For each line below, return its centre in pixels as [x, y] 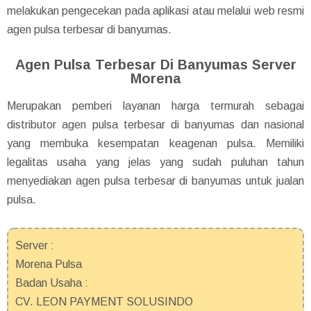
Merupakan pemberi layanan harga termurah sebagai [155, 106]
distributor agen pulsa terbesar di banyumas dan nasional [155, 124]
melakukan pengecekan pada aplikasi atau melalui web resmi [155, 10]
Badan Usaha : [52, 283]
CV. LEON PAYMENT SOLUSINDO [104, 301]
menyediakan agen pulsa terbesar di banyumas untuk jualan [155, 180]
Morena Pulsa [49, 264]
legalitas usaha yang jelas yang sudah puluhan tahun [155, 162]
